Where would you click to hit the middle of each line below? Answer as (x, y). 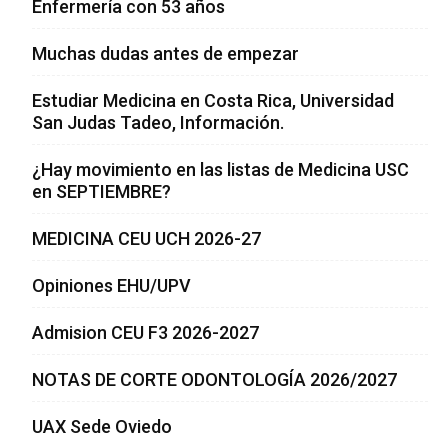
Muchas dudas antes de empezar (165, 54)
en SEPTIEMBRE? (101, 192)
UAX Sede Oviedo (102, 427)
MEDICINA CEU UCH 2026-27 (146, 239)
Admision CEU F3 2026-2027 (145, 333)
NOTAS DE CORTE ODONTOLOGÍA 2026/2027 (214, 380)
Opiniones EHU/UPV (111, 286)
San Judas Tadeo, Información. (158, 123)
